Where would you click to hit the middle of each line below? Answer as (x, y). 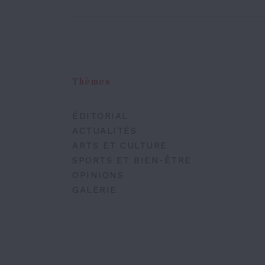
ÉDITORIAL (100, 116)
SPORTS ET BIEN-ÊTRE (132, 160)
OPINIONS (98, 175)
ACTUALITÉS (104, 131)
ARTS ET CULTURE (120, 146)
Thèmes (91, 82)
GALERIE (95, 190)
